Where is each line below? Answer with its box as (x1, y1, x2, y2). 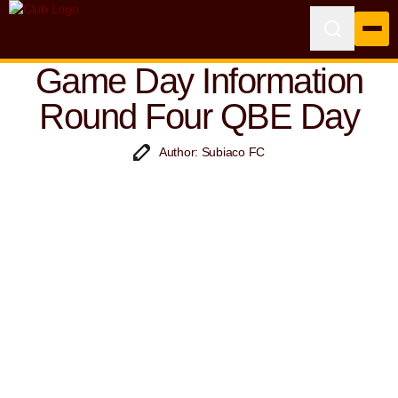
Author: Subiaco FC (159, 145, 265, 159)
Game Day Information (35, 61, 363, 100)
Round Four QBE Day (39, 97, 359, 136)
